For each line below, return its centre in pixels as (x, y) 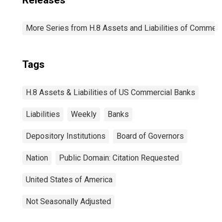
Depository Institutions (66, 136)
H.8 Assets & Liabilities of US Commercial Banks (111, 92)
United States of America (69, 180)
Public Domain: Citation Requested (119, 158)
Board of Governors (150, 136)
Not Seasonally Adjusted (68, 201)
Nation (37, 158)
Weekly (84, 114)
